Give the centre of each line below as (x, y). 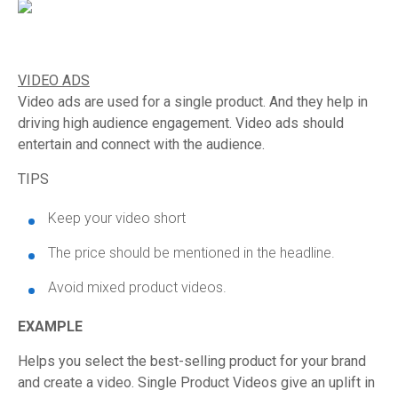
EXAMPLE (50, 326)
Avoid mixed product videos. (137, 287)
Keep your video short (117, 218)
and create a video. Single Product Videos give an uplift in (196, 382)
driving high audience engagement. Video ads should (181, 123)
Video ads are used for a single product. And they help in (193, 102)
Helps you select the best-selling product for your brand (192, 361)
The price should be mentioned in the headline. (191, 253)
